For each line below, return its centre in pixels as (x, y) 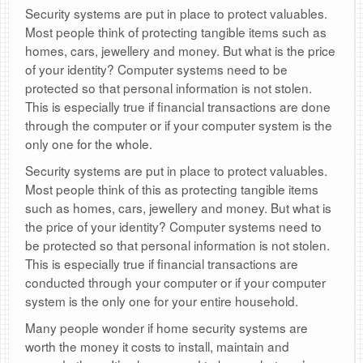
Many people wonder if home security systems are (167, 328)
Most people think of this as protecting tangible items (172, 189)
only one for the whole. (89, 144)
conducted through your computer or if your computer (175, 282)
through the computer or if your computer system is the (179, 125)
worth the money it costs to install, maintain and (157, 346)
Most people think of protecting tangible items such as (176, 32)
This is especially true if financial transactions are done (178, 107)
